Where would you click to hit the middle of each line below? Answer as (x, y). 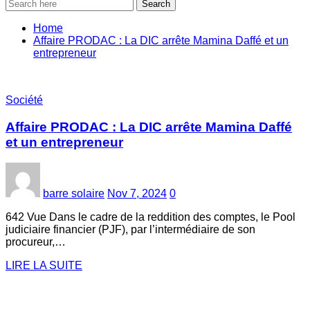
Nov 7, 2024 (137, 194)
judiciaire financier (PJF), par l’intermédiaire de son (130, 230)
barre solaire (74, 194)
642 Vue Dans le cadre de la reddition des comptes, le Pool (151, 217)
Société (24, 100)
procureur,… (36, 242)
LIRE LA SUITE (44, 266)
